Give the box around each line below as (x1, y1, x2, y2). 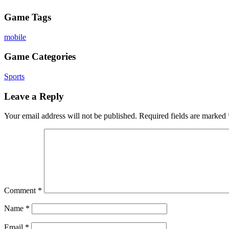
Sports (4, 72, 25, 81)
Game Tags (4, 11, 51, 22)
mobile (4, 32, 26, 41)
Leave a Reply (4, 90, 64, 102)
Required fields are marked (139, 111, 228, 121)
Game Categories (4, 51, 76, 62)
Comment (4, 186, 38, 195)
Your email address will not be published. (4, 111, 137, 121)
